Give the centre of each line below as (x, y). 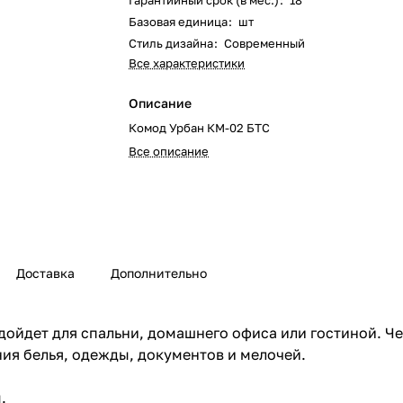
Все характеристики (187, 63)
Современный (265, 43)
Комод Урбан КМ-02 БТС (200, 128)
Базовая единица (179, 22)
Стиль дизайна (171, 43)
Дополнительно (159, 273)
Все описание (169, 151)
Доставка (45, 273)
